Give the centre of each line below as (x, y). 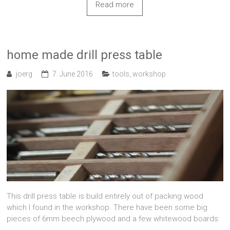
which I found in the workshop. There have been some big (107, 208)
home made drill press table (85, 55)
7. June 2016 (73, 74)
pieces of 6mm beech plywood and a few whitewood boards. (114, 219)
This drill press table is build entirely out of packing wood (105, 196)
